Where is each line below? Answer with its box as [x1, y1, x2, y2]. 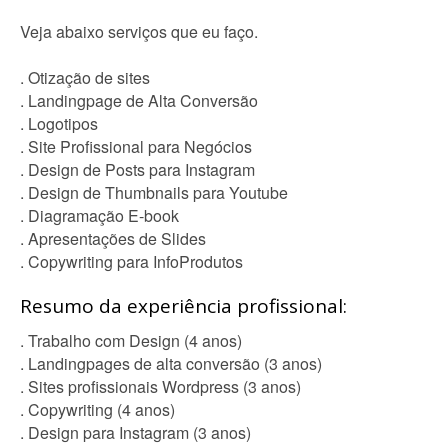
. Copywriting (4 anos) [20, 398, 175, 421]
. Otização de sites [20, 66, 150, 89]
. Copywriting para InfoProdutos [20, 250, 243, 273]
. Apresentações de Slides [20, 227, 206, 250]
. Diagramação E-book [20, 204, 179, 227]
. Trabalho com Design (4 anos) [20, 329, 242, 352]
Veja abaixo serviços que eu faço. [20, 20, 258, 43]
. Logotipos [20, 112, 98, 135]
